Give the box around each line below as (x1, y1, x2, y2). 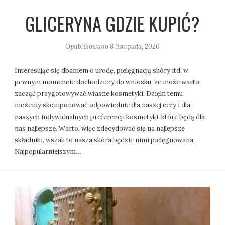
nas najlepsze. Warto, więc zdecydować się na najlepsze (15, 124, 185, 133)
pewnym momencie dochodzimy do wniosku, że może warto (15, 78, 200, 87)
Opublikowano (65, 42, 110, 51)
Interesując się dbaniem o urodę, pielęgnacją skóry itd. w (15, 66, 189, 75)
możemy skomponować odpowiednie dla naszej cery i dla (15, 101, 191, 110)
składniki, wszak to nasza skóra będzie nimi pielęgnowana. (15, 136, 195, 145)
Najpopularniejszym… (15, 147, 82, 156)
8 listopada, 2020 (110, 42, 160, 51)
